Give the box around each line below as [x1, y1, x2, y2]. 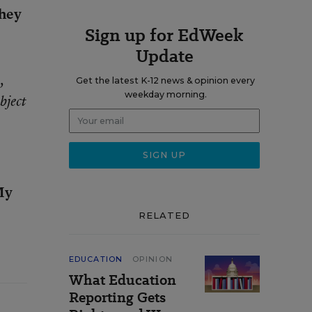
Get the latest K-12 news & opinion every [76, 75, 255, 86]
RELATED [138, 210, 191, 221]
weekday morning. [124, 89, 207, 100]
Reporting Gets [69, 288, 166, 307]
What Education [69, 270, 176, 290]
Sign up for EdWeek [85, 23, 244, 47]
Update [135, 44, 194, 68]
